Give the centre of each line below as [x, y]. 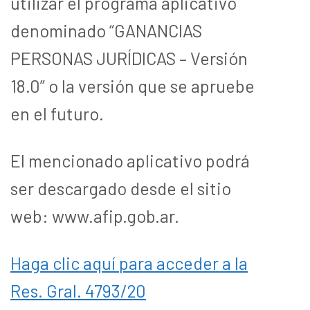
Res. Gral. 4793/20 [78, 290]
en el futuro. [59, 113]
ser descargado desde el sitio [121, 188]
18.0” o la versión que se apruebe [133, 85]
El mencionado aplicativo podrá [130, 160]
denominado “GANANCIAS [106, 30]
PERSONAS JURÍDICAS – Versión [129, 58]
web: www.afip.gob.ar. [97, 216]
